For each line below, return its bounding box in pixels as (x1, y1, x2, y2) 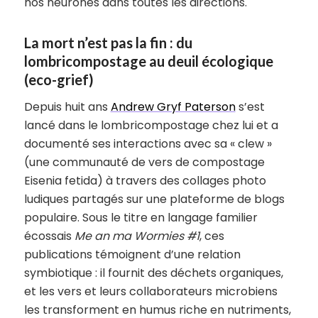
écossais (23, 228, 75, 245)
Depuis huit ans (23, 99, 111, 116)
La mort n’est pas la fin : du (23, 33, 192, 51)
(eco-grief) (23, 70, 94, 88)
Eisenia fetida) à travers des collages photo (23, 172, 266, 190)
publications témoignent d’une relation (23, 246, 241, 263)
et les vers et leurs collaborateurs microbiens (23, 283, 278, 300)
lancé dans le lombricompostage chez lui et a (23, 117, 278, 134)
